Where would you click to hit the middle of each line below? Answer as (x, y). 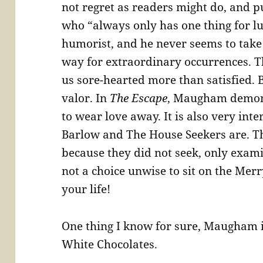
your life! (86, 189)
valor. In (85, 98)
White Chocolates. (110, 245)
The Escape (137, 98)
